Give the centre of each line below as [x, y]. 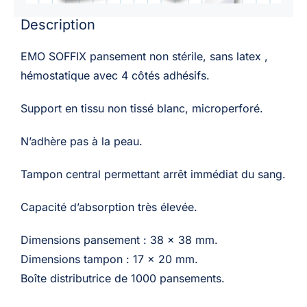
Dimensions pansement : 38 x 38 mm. [119, 240]
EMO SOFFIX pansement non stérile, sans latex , [144, 57]
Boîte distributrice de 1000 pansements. [122, 279]
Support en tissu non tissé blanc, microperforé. [142, 109]
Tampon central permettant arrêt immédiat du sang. [153, 174]
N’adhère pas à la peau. [81, 142]
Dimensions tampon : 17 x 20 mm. [109, 259]
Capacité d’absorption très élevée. [109, 207]
